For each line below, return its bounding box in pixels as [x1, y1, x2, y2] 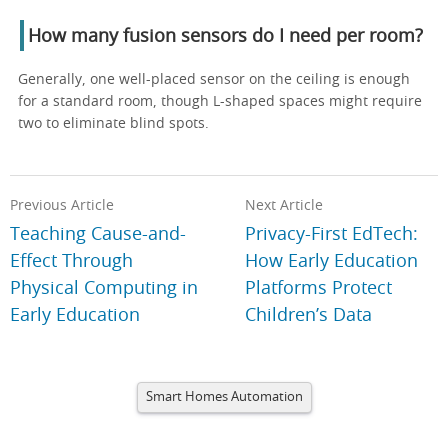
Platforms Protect [245, 279, 393, 298]
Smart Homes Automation [145, 390, 303, 404]
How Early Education [245, 252, 419, 271]
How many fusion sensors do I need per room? [28, 27, 423, 46]
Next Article [245, 198, 324, 213]
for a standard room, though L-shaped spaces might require [18, 94, 422, 109]
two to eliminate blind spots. [18, 116, 209, 131]
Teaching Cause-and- [10, 225, 186, 244]
